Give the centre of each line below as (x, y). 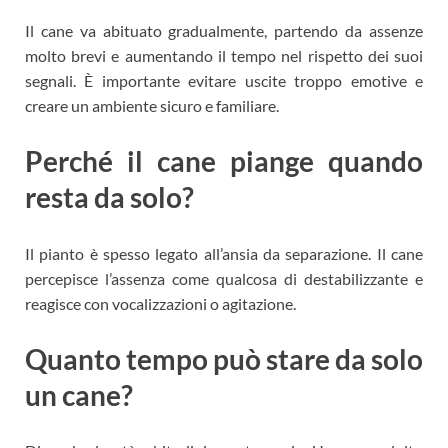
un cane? (79, 394)
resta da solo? (109, 197)
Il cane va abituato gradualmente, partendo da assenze (224, 31)
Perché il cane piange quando (224, 161)
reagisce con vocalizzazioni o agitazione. (160, 303)
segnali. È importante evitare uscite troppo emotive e (224, 81)
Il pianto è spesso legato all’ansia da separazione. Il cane (224, 253)
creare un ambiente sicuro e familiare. (152, 106)
